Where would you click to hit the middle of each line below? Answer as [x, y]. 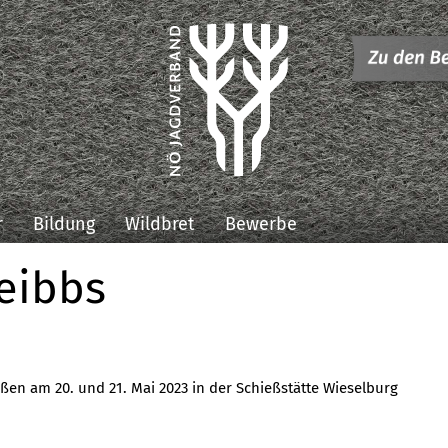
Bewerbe [261, 224]
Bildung [64, 224]
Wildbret [160, 224]
